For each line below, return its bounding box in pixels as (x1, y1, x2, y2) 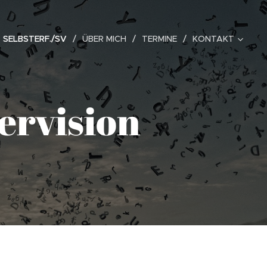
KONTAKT (193, 33, 234, 44)
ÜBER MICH (82, 33, 126, 44)
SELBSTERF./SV (3, 33, 67, 44)
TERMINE (142, 33, 177, 44)
